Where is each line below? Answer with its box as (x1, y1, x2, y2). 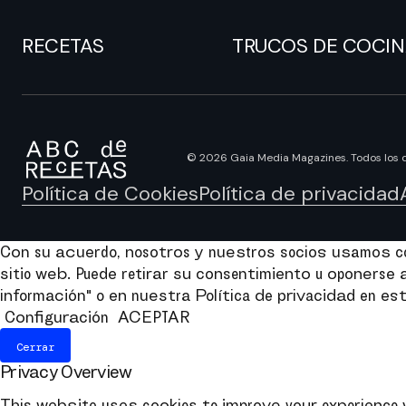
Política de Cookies (22, 179, 198, 207)
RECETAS (22, 32, 104, 59)
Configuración (5, 307, 109, 325)
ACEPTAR (118, 307, 189, 325)
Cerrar (16, 339, 54, 354)
